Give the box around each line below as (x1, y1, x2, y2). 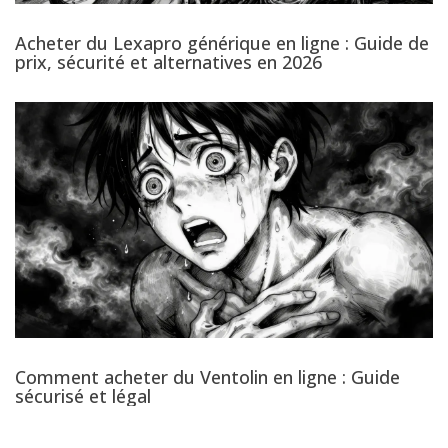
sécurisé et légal (15, 383, 151, 408)
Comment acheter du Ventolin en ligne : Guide (15, 364, 400, 389)
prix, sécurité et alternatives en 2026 (15, 50, 322, 75)
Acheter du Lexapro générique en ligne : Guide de (15, 31, 429, 56)
